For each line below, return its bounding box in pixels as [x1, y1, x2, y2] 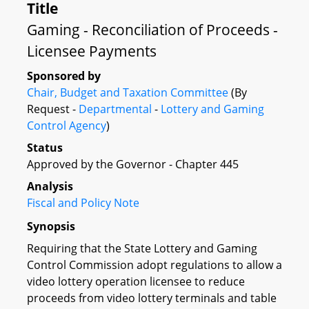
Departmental [79, 101, 152, 117]
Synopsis [27, 218, 75, 234]
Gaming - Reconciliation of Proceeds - [27, 20, 278, 39]
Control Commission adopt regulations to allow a [27, 257, 282, 272]
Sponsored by [27, 68, 101, 83]
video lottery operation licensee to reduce [27, 273, 245, 289]
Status [27, 140, 63, 155]
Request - [27, 101, 79, 117]
